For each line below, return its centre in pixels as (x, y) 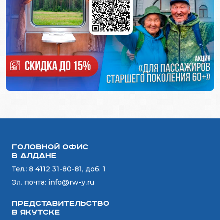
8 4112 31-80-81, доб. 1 (67, 169)
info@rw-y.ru (71, 182)
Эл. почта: (30, 182)
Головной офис (50, 147)
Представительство (61, 204)
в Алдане (34, 156)
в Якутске (36, 213)
